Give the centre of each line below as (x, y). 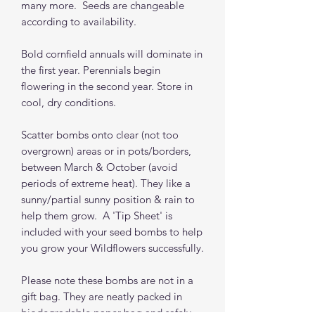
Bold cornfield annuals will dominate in (112, 53)
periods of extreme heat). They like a (106, 183)
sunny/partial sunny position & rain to (108, 199)
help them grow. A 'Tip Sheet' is (97, 215)
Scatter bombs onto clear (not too (100, 134)
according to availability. (79, 21)
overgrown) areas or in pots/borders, (106, 150)
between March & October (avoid (99, 167)
